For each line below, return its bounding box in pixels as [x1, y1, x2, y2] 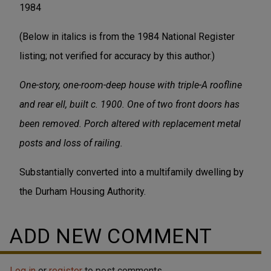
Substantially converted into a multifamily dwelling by [19, 166, 244, 178]
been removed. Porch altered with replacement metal [19, 117, 241, 129]
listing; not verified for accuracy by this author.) [19, 50, 215, 62]
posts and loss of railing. [19, 137, 123, 149]
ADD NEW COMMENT [10, 223, 212, 248]
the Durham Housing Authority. [19, 185, 146, 197]
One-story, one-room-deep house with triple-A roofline [19, 79, 242, 91]
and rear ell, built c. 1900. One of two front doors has [19, 98, 240, 110]
